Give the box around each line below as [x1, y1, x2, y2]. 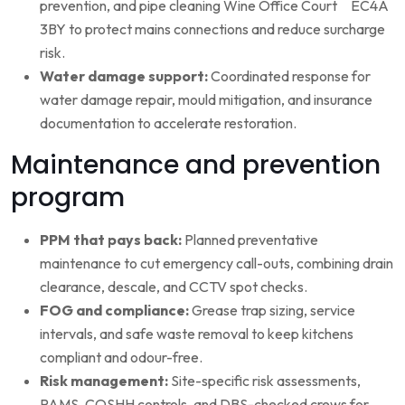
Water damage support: [40, 66, 208, 85]
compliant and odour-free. [40, 347, 202, 366]
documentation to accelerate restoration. [40, 113, 297, 132]
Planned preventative [182, 230, 318, 249]
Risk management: [40, 371, 168, 390]
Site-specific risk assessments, [168, 371, 361, 390]
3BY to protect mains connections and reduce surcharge [40, 19, 385, 38]
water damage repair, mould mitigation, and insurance [40, 89, 372, 108]
